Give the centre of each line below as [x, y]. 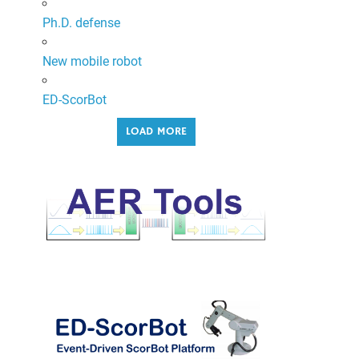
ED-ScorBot [74, 99]
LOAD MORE [156, 131]
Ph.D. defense [81, 22]
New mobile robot [92, 61]
